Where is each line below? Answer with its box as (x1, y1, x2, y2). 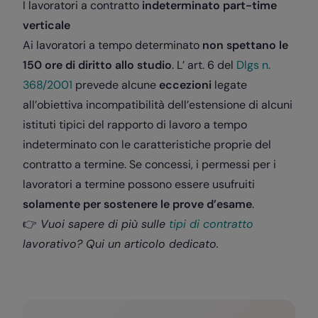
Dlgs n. (236, 57, 270, 72)
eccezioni (159, 77, 212, 92)
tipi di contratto (169, 216, 253, 231)
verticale (23, 17, 70, 33)
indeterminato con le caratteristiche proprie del (23, 136, 271, 152)
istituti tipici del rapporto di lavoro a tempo (23, 116, 247, 132)
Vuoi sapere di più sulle (37, 216, 169, 231)
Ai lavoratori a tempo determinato (23, 37, 202, 53)
